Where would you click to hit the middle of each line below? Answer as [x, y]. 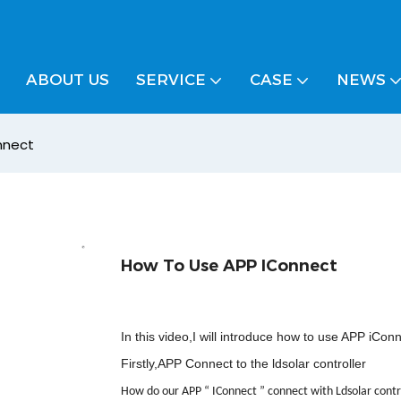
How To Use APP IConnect [229, 265]
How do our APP [162, 391]
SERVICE [171, 80]
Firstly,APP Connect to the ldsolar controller [243, 363]
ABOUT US [68, 80]
